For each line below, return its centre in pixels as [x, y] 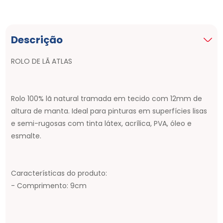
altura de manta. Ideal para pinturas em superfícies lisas [109, 111]
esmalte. [26, 136]
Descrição [37, 40]
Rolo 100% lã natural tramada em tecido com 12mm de [107, 98]
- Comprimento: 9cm [49, 185]
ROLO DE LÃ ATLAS [42, 61]
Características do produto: [59, 173]
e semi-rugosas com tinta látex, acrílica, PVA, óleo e [102, 123]
